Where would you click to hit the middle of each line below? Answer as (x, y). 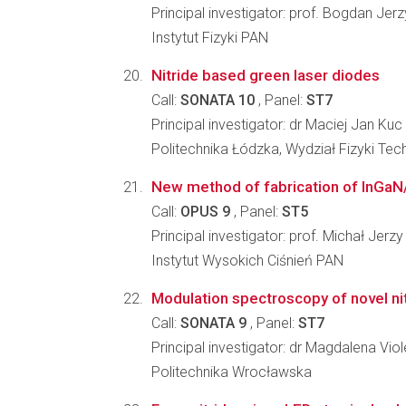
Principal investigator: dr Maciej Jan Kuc (277, 125)
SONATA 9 (213, 323)
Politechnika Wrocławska (232, 372)
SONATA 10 (217, 100)
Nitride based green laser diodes (266, 75)
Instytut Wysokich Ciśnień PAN (247, 261)
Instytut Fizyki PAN (210, 38)
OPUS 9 (205, 212)
